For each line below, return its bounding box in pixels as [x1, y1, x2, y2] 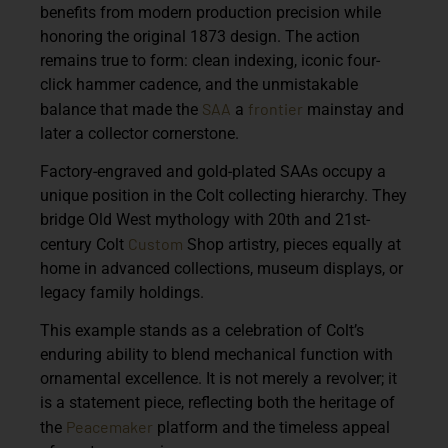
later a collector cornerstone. [40, 123, 239, 143]
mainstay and [303, 99, 404, 119]
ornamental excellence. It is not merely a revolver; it [40, 369, 397, 389]
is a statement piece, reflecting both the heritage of [40, 393, 395, 413]
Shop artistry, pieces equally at [183, 234, 401, 254]
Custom [128, 233, 183, 253]
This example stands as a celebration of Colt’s [40, 321, 364, 341]
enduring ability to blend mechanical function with [40, 345, 393, 365]
